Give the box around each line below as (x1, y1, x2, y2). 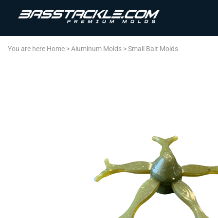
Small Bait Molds (128, 45, 178, 53)
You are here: (8, 45, 47, 53)
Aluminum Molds (71, 45, 122, 53)
